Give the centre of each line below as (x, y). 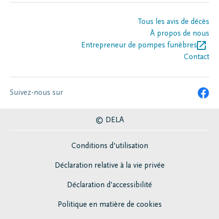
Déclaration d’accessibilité (109, 186)
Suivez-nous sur (36, 93)
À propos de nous (180, 34)
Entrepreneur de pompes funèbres (139, 46)
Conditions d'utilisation (109, 146)
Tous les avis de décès (173, 22)
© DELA (109, 120)
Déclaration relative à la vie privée (109, 166)
